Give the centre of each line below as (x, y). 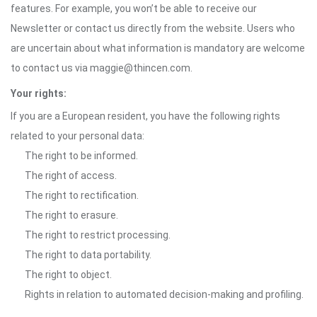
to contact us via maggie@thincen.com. (102, 68)
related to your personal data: (77, 136)
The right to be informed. (81, 156)
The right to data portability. (88, 255)
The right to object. (68, 275)
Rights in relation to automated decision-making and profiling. (164, 294)
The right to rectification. (82, 195)
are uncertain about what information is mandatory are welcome (158, 48)
